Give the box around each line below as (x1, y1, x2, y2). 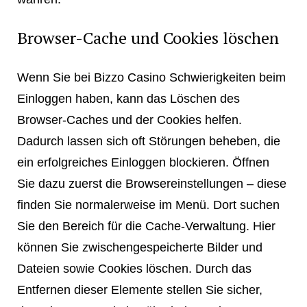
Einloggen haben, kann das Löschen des (16, 90, 240, 106)
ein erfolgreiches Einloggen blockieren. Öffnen (16, 154, 269, 169)
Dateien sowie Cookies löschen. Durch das (16, 260, 251, 275)
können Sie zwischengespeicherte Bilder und (16, 239, 262, 254)
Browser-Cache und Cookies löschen (16, 26, 279, 49)
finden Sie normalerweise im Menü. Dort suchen (16, 197, 280, 212)
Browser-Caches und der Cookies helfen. (16, 112, 242, 127)
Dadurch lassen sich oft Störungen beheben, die (16, 133, 280, 148)
